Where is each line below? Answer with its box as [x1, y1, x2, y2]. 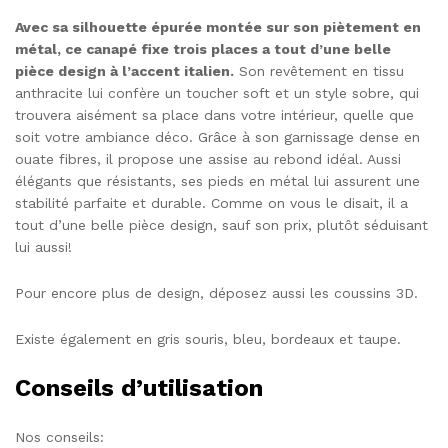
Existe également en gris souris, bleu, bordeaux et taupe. [15, 330, 401, 347]
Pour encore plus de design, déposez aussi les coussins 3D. [15, 285, 418, 301]
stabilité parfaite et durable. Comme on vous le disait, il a [15, 195, 408, 212]
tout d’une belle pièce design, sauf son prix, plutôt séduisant [15, 217, 428, 234]
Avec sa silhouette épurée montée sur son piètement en [15, 19, 421, 36]
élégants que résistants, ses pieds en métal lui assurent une [15, 173, 420, 190]
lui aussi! [15, 239, 72, 256]
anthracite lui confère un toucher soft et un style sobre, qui [15, 85, 419, 102]
